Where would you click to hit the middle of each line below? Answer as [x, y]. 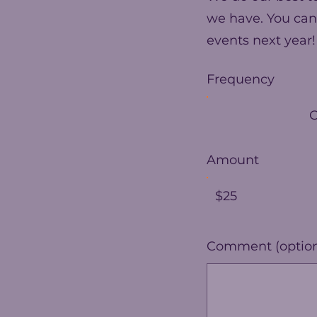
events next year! [261, 40]
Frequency [241, 79]
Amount [233, 160]
